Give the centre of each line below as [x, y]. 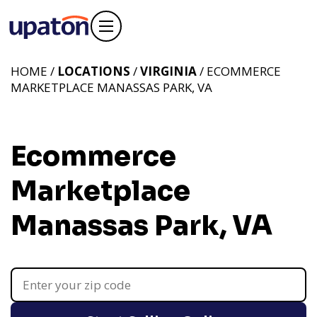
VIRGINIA [168, 71]
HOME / [34, 71]
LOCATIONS [94, 71]
